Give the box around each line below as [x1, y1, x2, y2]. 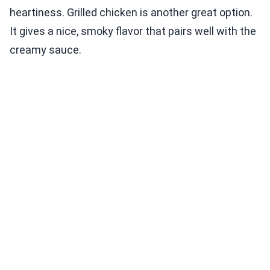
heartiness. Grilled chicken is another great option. [10, 6, 253, 19]
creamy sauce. [10, 43, 81, 57]
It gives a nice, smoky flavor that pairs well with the [10, 25, 256, 38]
